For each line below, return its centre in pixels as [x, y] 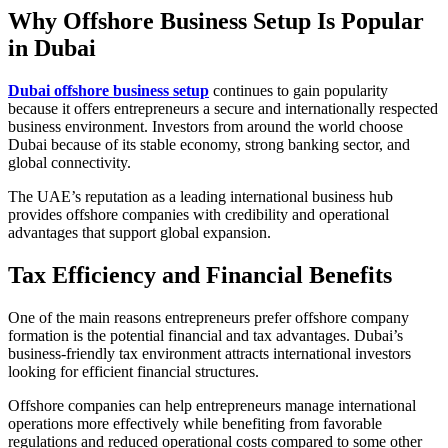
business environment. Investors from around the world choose [205, 127]
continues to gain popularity [298, 91]
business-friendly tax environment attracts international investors [209, 353]
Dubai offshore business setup [108, 91]
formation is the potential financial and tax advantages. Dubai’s [205, 335]
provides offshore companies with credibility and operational [198, 215]
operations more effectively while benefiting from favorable [195, 423]
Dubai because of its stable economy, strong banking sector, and [209, 145]
